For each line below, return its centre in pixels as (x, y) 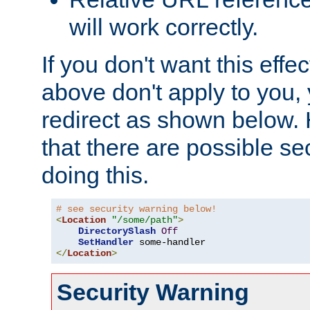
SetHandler (106, 243)
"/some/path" (145, 220)
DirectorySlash (117, 231)
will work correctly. (164, 27)
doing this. (95, 175)
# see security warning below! (136, 209)
